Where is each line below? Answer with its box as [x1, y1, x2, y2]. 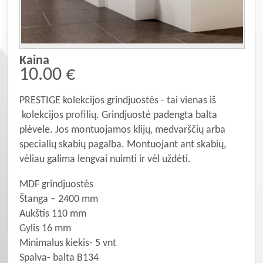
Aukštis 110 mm [19, 208, 86, 220]
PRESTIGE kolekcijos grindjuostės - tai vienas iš [19, 95, 216, 106]
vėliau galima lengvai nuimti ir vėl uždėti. [19, 153, 191, 165]
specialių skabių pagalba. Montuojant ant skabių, [19, 139, 226, 150]
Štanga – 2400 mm [19, 193, 98, 205]
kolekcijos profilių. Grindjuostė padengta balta [19, 109, 217, 121]
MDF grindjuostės [19, 178, 93, 190]
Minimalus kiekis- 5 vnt [19, 237, 116, 249]
